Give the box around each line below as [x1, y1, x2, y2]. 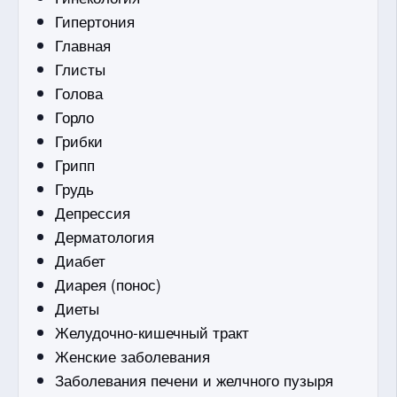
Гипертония [55, 9, 136, 32]
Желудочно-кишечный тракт [55, 320, 250, 343]
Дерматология [55, 224, 155, 247]
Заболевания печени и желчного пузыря [55, 368, 334, 391]
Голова [55, 81, 104, 104]
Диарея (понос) [55, 272, 162, 295]
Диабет [55, 248, 106, 271]
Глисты [55, 57, 106, 80]
